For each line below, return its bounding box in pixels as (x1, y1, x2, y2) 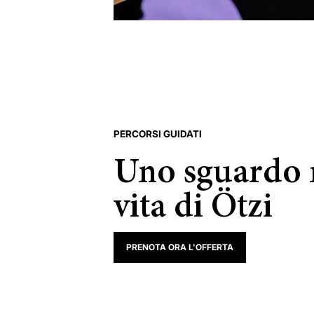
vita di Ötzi (114, 191, 273, 226)
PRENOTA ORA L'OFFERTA (126, 242, 233, 252)
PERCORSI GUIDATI (114, 128, 202, 139)
